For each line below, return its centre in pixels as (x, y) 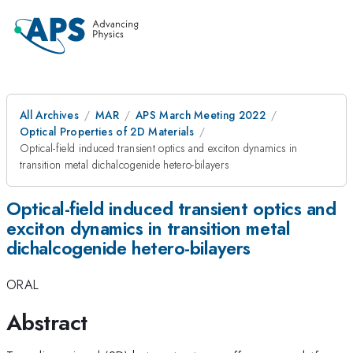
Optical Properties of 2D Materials (107, 132)
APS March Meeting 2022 (201, 115)
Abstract (47, 322)
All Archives (49, 115)
